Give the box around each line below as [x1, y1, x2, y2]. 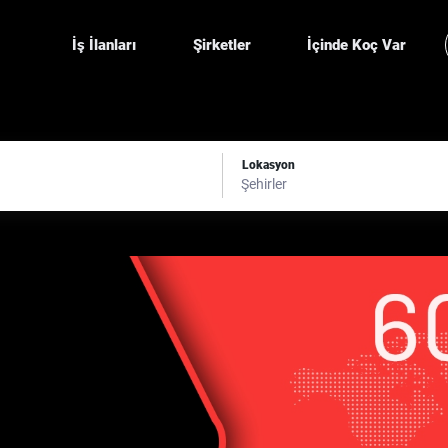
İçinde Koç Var [307, 36, 407, 54]
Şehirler [240, 175, 287, 192]
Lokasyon [241, 157, 295, 172]
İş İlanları [72, 36, 137, 54]
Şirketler [192, 36, 251, 54]
